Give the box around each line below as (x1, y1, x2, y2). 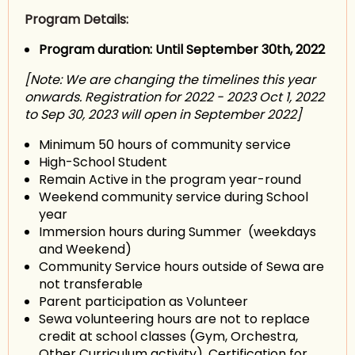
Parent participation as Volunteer (39, 292, 248, 311)
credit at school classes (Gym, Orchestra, (39, 327, 298, 345)
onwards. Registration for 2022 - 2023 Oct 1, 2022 (25, 88, 324, 106)
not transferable (39, 275, 143, 293)
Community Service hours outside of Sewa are (39, 258, 324, 276)
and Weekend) (39, 240, 132, 258)
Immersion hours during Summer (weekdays (39, 223, 316, 241)
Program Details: (25, 10, 128, 29)
